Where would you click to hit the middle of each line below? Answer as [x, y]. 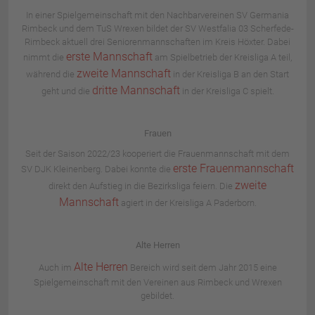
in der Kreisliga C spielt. [227, 91]
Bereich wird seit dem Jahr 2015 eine [202, 267]
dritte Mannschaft [136, 90]
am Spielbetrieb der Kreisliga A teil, [222, 57]
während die [51, 74]
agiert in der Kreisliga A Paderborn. [187, 202]
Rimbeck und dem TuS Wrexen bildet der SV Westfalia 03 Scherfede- [157, 28]
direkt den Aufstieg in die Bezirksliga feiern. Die [142, 186]
